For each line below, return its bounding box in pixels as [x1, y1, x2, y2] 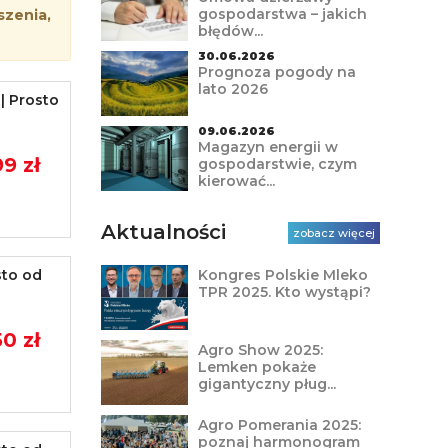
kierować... [197, 172, 275, 190]
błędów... [197, 22, 263, 40]
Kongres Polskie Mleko [197, 266, 368, 284]
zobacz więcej [292, 226, 375, 240]
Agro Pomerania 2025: [197, 416, 361, 434]
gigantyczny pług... [197, 375, 336, 393]
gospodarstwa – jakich [197, 5, 367, 23]
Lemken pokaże [197, 358, 316, 376]
